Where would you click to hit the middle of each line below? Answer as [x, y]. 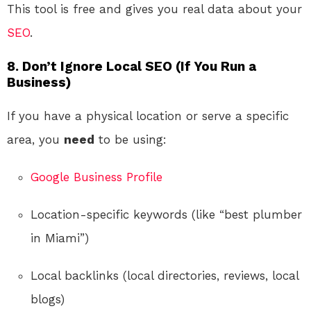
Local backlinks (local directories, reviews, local [165, 275]
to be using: [131, 139]
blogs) [48, 299]
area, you [35, 139]
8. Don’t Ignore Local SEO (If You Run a [132, 66]
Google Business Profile [96, 177]
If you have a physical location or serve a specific [148, 116]
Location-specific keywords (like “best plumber [166, 214]
